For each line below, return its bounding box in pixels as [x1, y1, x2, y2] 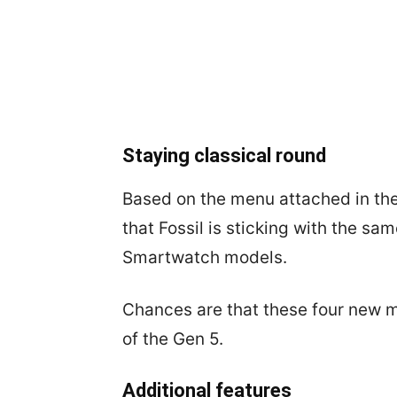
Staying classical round [122, 144, 326, 167]
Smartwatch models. [122, 247, 287, 268]
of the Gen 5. [122, 329, 223, 349]
